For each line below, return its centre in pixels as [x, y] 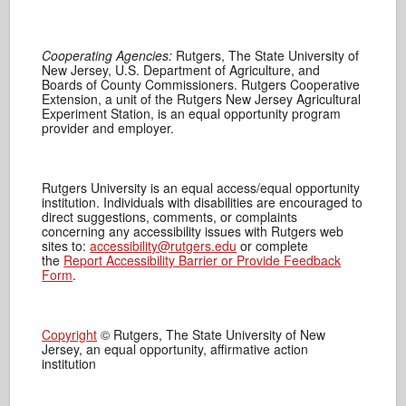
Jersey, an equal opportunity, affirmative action [175, 349]
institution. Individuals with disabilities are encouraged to [203, 202]
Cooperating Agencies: [107, 55]
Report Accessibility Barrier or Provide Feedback [203, 260]
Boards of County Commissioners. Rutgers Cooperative [201, 84]
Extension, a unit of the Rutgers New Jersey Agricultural [202, 99]
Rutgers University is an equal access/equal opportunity [201, 188]
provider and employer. [108, 128]
